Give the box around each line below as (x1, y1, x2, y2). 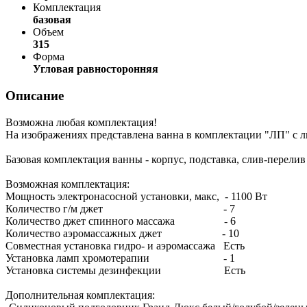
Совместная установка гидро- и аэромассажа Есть (5, 239, 245, 251)
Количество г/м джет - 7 (5, 202, 235, 214)
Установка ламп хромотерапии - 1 (5, 251, 235, 264)
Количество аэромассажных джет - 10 (5, 227, 239, 239)
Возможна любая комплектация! (5, 116, 157, 128)
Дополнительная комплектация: (5, 288, 155, 301)
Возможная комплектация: (5, 177, 130, 190)
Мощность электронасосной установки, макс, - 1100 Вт (5, 190, 267, 202)
